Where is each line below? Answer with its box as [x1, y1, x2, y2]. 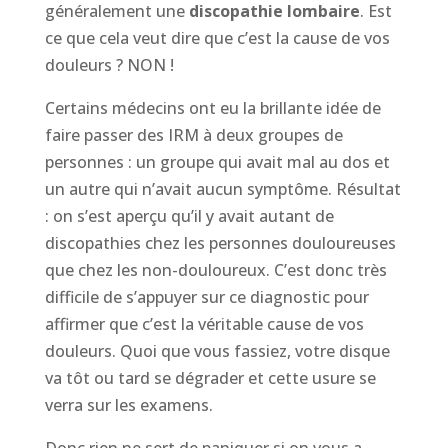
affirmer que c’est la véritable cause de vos [44, 313, 364, 336]
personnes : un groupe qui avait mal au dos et [44, 151, 390, 174]
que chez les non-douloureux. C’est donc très [44, 259, 387, 282]
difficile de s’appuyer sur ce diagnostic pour [44, 286, 369, 309]
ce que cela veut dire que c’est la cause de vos [44, 27, 390, 50]
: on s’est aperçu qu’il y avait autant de [44, 205, 334, 228]
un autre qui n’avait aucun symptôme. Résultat [44, 178, 401, 201]
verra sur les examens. [44, 394, 213, 417]
